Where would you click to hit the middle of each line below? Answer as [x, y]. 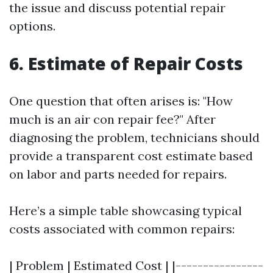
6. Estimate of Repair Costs [126, 64]
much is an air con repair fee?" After [112, 119]
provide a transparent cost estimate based [131, 156]
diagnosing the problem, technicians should [134, 138]
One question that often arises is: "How [121, 101]
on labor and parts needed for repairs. [118, 174]
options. [32, 26]
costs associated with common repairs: [122, 229]
